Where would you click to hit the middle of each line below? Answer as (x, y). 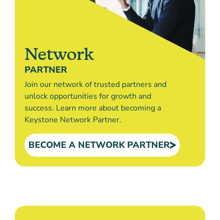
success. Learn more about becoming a (93, 108)
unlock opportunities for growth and (88, 96)
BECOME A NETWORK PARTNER (99, 145)
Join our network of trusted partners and (96, 84)
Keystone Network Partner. (73, 120)
